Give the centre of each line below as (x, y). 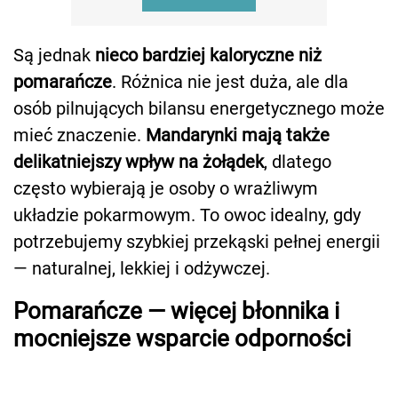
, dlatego (298, 161)
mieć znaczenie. (80, 135)
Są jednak (54, 55)
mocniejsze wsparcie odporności (182, 338)
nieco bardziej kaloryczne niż (208, 55)
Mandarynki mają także (238, 135)
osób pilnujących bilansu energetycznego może (199, 108)
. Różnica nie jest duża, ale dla (230, 81)
